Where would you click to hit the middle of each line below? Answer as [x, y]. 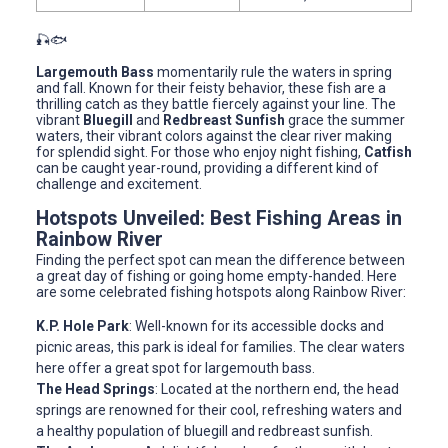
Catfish [388, 151]
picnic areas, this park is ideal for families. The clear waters [220, 346]
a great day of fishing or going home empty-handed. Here [216, 275]
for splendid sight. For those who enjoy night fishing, [200, 151]
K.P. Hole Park [82, 325]
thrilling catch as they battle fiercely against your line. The [216, 103]
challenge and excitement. [119, 183]
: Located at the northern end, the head [277, 388]
